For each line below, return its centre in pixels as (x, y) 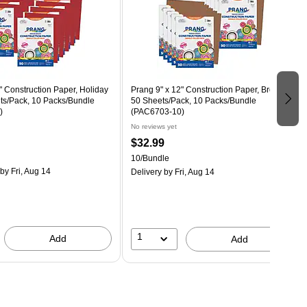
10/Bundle (150, 158)
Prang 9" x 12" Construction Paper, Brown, (209, 89)
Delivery (146, 172)
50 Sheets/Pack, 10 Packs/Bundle (193, 100)
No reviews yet (153, 126)
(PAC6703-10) (157, 111)
